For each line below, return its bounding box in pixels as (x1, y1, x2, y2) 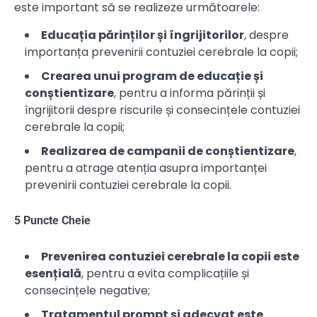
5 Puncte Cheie (14, 214, 91, 228)
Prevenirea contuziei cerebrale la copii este (41, 248, 299, 265)
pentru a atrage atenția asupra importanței (25, 160, 267, 177)
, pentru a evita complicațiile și (81, 265, 249, 282)
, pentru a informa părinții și (114, 85, 265, 102)
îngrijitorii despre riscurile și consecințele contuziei (25, 102, 300, 119)
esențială (25, 265, 81, 282)
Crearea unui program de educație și (41, 68, 263, 85)
